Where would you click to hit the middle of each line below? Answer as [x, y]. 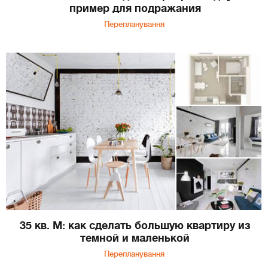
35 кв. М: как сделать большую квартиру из [135, 225]
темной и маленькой [135, 238]
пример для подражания [135, 9]
